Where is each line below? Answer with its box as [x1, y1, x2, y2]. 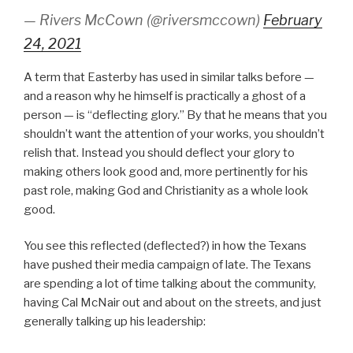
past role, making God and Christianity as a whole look [24, 183, 308, 198]
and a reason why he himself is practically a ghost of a [24, 88, 306, 103]
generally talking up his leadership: [24, 314, 206, 329]
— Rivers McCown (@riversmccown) [24, 11, 263, 28]
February [263, 11, 322, 28]
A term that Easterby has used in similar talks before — [24, 69, 314, 84]
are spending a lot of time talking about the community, [24, 277, 316, 292]
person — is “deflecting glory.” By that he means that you [24, 107, 327, 122]
